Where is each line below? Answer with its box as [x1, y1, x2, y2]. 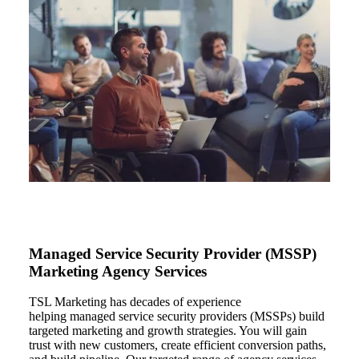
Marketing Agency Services [29, 262, 207, 280]
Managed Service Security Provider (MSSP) [29, 244, 317, 262]
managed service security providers [70, 309, 247, 324]
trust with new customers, [29, 338, 161, 353]
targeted [29, 324, 69, 338]
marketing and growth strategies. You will [69, 324, 285, 338]
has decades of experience [110, 295, 241, 309]
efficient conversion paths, [191, 338, 326, 353]
